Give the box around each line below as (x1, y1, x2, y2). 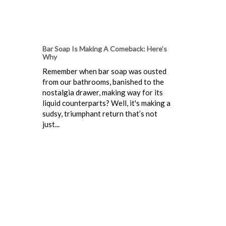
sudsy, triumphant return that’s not (42, 108, 157, 118)
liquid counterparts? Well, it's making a (42, 98, 171, 107)
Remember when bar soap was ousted (42, 66, 166, 76)
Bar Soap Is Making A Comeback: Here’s (42, 44, 167, 53)
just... (42, 119, 60, 129)
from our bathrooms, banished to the (42, 77, 164, 86)
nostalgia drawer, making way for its (42, 87, 163, 97)
